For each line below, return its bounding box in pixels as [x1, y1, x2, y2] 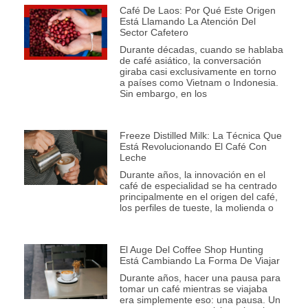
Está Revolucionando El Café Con [119, 141, 267, 153]
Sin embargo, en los [119, 88, 207, 100]
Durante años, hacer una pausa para [119, 272, 280, 284]
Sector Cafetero [119, 27, 188, 38]
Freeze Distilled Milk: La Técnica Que [119, 130, 282, 142]
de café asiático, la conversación [119, 55, 261, 67]
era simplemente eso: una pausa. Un [119, 294, 280, 306]
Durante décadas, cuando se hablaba [119, 44, 283, 56]
